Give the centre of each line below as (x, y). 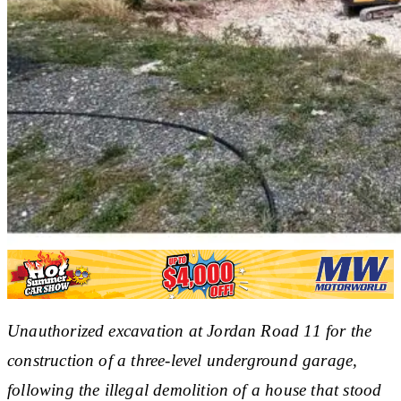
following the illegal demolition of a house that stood (195, 389)
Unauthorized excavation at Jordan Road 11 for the (190, 330)
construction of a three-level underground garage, (183, 360)
